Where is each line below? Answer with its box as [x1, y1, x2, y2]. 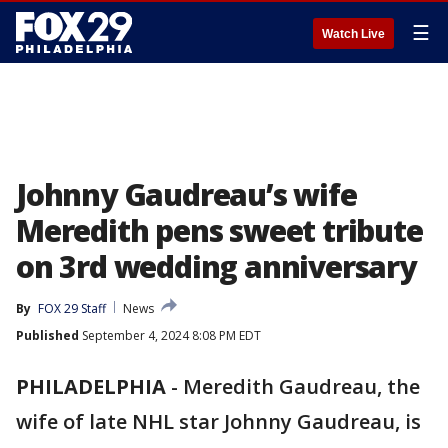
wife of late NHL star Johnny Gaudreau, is [16, 408, 421, 435]
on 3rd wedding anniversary [16, 246, 416, 287]
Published [16, 327, 79, 344]
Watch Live [322, 27, 385, 41]
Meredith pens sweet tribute [16, 210, 423, 251]
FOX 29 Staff [38, 300, 106, 317]
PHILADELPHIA [16, 373, 166, 400]
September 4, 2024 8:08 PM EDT [79, 327, 261, 344]
